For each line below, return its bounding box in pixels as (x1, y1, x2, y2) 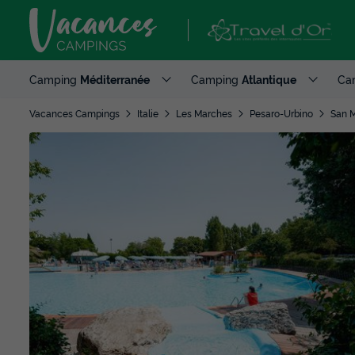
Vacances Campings (29, 106, 120, 120)
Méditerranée (80, 71, 150, 86)
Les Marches (176, 106, 232, 120)
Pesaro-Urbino (250, 106, 313, 120)
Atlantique (242, 71, 296, 86)
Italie (137, 106, 158, 120)
